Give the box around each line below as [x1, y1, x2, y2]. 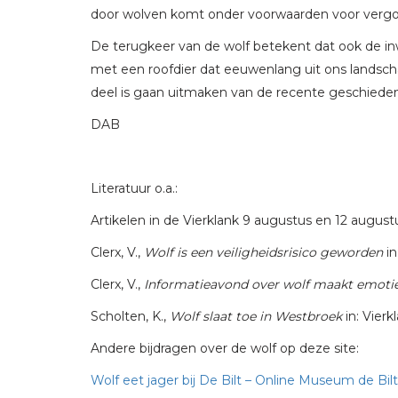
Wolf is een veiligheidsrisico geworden [144, 243, 383, 260]
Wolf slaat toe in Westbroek [170, 307, 342, 324]
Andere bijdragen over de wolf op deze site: [91, 339, 359, 356]
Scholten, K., [91, 307, 170, 324]
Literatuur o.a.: [91, 179, 178, 196]
